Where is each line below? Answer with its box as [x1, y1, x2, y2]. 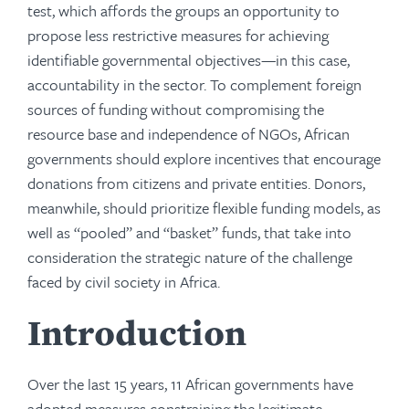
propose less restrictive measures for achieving [27, 24, 329, 47]
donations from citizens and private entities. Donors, [27, 172, 365, 194]
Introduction [27, 309, 246, 356]
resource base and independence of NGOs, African [27, 122, 350, 145]
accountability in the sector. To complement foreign [27, 73, 362, 96]
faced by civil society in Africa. [27, 270, 220, 293]
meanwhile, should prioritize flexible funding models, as [27, 196, 381, 219]
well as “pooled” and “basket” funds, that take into [27, 221, 351, 244]
